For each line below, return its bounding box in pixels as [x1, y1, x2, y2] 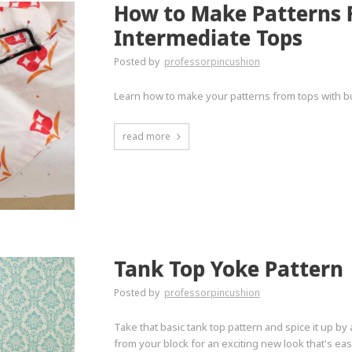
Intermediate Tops [113, 24, 302, 53]
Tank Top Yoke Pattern [113, 255, 343, 284]
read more [122, 130, 170, 144]
